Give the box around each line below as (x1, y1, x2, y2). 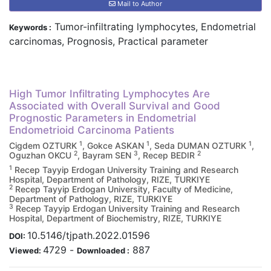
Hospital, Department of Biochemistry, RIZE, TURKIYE (9, 213, 221, 223)
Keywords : (9, 22, 51, 32)
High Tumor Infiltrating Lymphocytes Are (9, 88, 210, 100)
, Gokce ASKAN (82, 140, 146, 151)
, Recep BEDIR (138, 150, 197, 160)
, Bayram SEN (77, 150, 134, 160)
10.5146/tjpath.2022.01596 (27, 229, 150, 241)
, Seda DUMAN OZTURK (149, 140, 249, 151)
